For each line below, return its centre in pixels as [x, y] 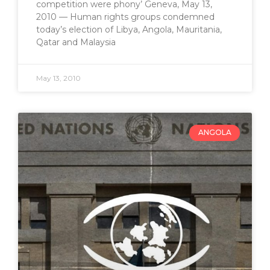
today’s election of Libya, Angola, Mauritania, [129, 30]
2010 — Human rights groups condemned [125, 17]
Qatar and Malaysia [76, 42]
